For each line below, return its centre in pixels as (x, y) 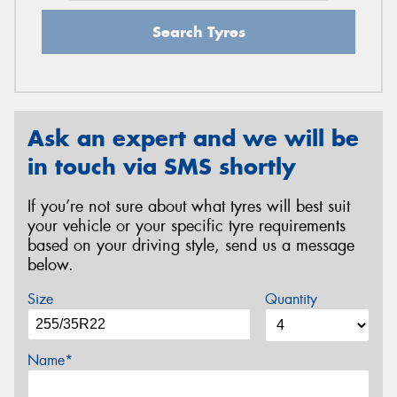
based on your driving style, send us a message (191, 245)
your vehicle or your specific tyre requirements (187, 226)
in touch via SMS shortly (162, 166)
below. (51, 265)
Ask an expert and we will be (193, 138)
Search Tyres (198, 31)
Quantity (291, 300)
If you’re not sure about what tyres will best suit (189, 206)
